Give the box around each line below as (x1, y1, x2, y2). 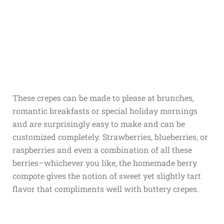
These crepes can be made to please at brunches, (12, 92, 194, 103)
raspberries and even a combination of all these (12, 144, 192, 155)
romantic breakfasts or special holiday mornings (12, 105, 197, 116)
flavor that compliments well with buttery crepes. (12, 183, 199, 194)
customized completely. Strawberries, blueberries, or (12, 131, 208, 142)
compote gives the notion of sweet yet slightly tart (12, 170, 201, 181)
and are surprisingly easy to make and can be (12, 118, 185, 129)
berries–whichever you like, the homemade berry (12, 157, 197, 168)
